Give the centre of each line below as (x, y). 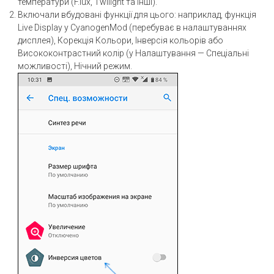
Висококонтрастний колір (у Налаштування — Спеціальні (133, 53)
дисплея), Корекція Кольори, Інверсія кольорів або (120, 40)
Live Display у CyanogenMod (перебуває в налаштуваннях (132, 27)
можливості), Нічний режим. (75, 66)
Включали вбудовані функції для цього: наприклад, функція (137, 14)
